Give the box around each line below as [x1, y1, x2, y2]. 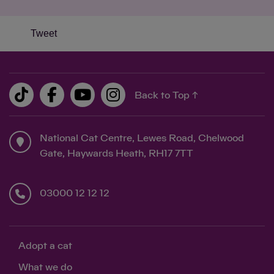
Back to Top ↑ [135, 90, 198, 100]
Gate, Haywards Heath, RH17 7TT [40, 149, 193, 158]
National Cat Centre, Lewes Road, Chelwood [40, 133, 244, 143]
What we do [18, 262, 72, 272]
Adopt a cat [18, 241, 72, 251]
